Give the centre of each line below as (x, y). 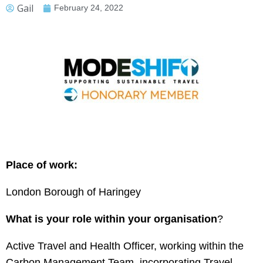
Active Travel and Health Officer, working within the (125, 246)
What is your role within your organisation (112, 219)
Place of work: (42, 165)
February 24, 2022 (89, 8)
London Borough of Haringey (73, 192)
